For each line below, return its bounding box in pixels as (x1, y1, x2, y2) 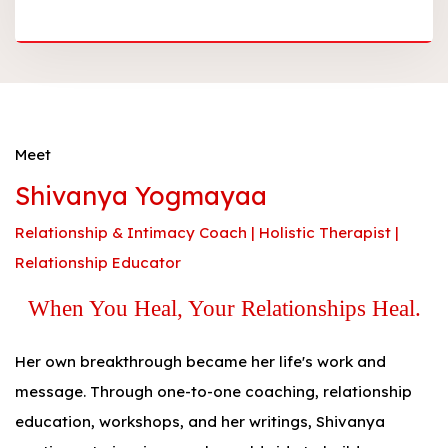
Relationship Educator (15, 253, 181, 273)
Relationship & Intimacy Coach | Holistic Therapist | (15, 223, 399, 243)
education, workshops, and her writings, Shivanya (15, 412, 385, 432)
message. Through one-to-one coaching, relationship (15, 382, 412, 402)
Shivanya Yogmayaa (15, 180, 267, 212)
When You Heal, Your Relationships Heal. (27, 296, 421, 322)
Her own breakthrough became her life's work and (15, 352, 386, 372)
